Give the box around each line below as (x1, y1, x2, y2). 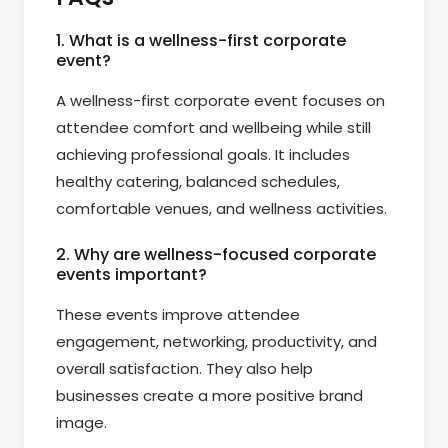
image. (56, 411, 107, 433)
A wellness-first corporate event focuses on (56, 90, 385, 112)
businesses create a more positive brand (56, 384, 363, 406)
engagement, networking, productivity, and (56, 330, 377, 352)
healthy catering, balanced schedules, (56, 171, 340, 193)
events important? (56, 262, 207, 286)
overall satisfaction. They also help (56, 357, 313, 379)
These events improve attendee (56, 303, 300, 325)
